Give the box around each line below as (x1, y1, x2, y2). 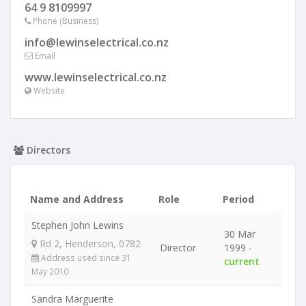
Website (31, 85, 65, 96)
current (224, 255, 260, 268)
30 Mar (224, 227, 255, 240)
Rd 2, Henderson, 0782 (37, 237, 141, 250)
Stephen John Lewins (31, 219, 124, 232)
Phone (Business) (31, 15, 98, 27)
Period (223, 193, 254, 206)
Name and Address (30, 193, 124, 206)
